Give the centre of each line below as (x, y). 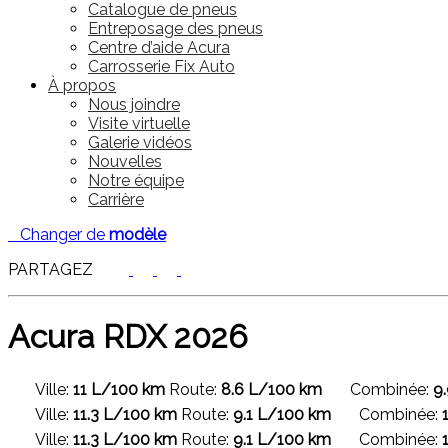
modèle (137, 234)
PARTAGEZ (58, 269)
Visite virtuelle (139, 123)
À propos (82, 85)
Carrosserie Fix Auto (161, 66)
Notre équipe (136, 180)
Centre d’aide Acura (159, 47)
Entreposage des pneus (175, 28)
